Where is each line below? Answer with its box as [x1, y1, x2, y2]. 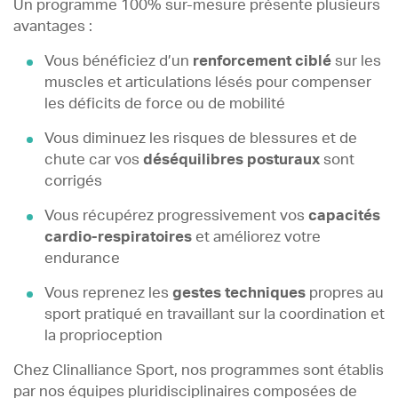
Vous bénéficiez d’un [44, 53, 193, 68]
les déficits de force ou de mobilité [44, 96, 285, 111]
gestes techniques [171, 285, 309, 300]
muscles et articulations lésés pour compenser [44, 75, 371, 90]
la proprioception [44, 328, 163, 343]
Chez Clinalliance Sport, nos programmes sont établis [13, 362, 384, 378]
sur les [334, 53, 381, 68]
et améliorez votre [191, 229, 321, 244]
